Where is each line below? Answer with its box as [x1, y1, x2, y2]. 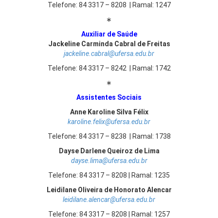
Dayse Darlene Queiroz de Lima [58, 147, 160, 155]
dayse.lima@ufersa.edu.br [71, 157, 147, 164]
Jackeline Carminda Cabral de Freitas [48, 40, 170, 48]
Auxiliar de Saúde [81, 30, 137, 38]
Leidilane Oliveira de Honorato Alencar [46, 186, 172, 194]
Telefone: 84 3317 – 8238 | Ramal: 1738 [47, 132, 171, 140]
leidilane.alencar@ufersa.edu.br [63, 196, 155, 203]
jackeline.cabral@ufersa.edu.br [64, 50, 154, 57]
